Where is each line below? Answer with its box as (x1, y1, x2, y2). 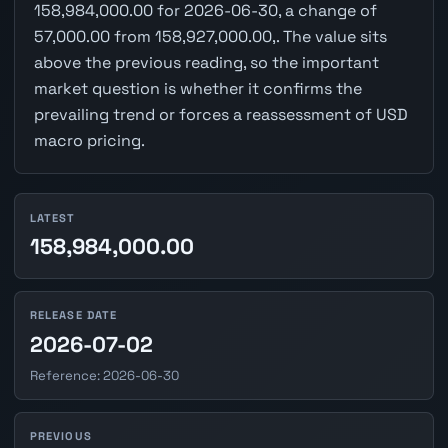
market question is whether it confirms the (33, 78, 362, 100)
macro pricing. (33, 130, 145, 152)
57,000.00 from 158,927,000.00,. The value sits (33, 26, 387, 48)
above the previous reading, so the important (33, 52, 379, 74)
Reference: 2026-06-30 (29, 366, 179, 384)
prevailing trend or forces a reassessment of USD (33, 104, 408, 126)
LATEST (29, 210, 76, 225)
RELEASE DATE (29, 308, 118, 323)
